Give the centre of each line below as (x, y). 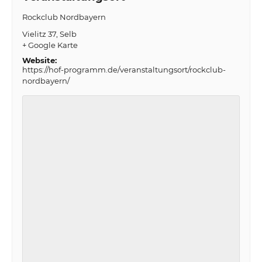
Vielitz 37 (39, 34)
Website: (39, 61)
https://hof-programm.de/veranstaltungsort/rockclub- (124, 70)
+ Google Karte (50, 45)
